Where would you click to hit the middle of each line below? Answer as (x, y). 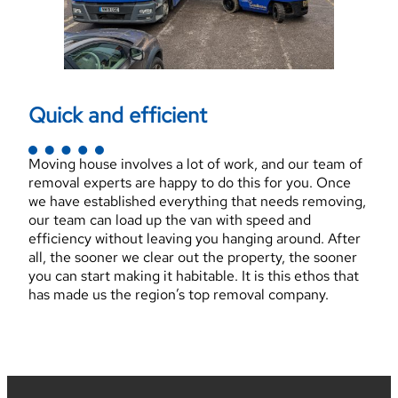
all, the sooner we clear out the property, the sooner (193, 258)
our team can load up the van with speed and (170, 220)
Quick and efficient (118, 115)
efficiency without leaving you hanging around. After (195, 239)
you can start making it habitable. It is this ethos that (194, 276)
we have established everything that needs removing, (197, 202)
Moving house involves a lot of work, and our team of (195, 164)
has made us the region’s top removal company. (179, 295)
